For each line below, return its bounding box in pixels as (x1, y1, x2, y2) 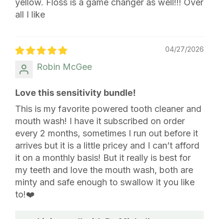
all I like (15, 9, 45, 20)
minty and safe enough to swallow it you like (15, 176, 195, 187)
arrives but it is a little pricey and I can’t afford (15, 140, 199, 151)
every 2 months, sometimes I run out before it (15, 128, 198, 138)
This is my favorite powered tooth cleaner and (15, 103, 201, 114)
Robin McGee (37, 61, 92, 72)
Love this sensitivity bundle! (15, 87, 136, 98)
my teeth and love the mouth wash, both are (15, 164, 193, 175)
